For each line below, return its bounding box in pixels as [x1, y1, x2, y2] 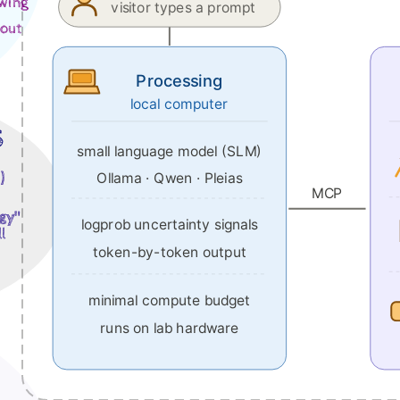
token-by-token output [93, 243, 246, 262]
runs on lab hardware [100, 319, 239, 336]
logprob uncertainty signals [81, 214, 258, 233]
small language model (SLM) [77, 141, 262, 160]
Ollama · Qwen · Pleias [96, 168, 243, 185]
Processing [136, 69, 222, 90]
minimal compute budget [88, 290, 251, 309]
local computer [129, 95, 229, 113]
